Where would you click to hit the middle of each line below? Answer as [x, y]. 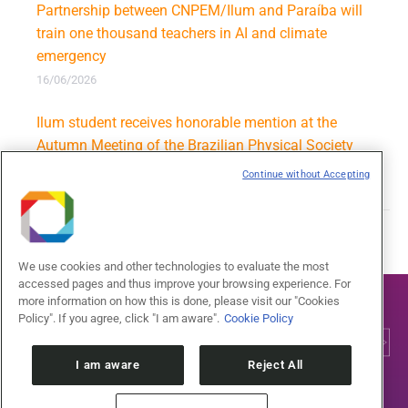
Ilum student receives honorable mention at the [187, 122]
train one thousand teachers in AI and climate [182, 33]
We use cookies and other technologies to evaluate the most [173, 266]
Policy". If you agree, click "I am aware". [119, 318]
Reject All [275, 364]
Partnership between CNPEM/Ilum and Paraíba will [199, 10]
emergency [71, 56]
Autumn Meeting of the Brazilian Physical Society [195, 145]
